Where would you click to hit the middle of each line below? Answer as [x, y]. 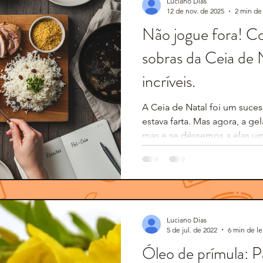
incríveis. [169, 82]
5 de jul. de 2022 [192, 230]
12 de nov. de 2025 [195, 11]
